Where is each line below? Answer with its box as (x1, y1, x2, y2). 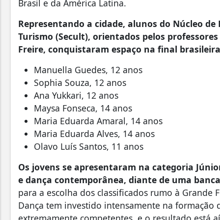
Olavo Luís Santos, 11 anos (34, 140, 148, 152)
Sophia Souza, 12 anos (34, 76, 129, 88)
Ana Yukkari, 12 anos (34, 89, 123, 101)
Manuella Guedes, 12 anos (34, 63, 147, 76)
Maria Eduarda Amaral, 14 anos (34, 114, 165, 127)
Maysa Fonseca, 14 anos (34, 102, 137, 114)
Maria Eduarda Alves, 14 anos (34, 127, 157, 139)
